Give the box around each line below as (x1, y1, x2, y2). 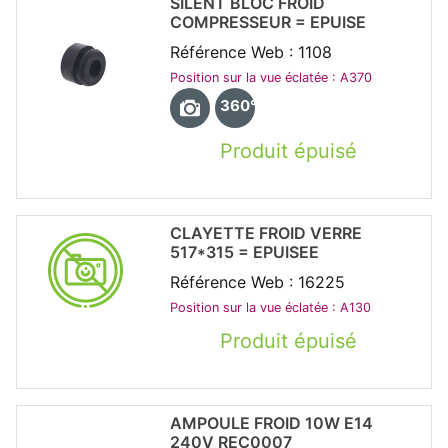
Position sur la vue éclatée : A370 (169, 69, 372, 85)
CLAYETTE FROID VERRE (169, 222, 362, 243)
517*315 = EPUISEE (169, 241, 319, 262)
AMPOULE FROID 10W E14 (169, 412, 373, 433)
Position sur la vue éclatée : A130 (169, 299, 371, 315)
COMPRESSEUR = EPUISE (169, 11, 366, 32)
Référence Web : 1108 (169, 41, 332, 62)
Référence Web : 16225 (169, 271, 345, 292)
